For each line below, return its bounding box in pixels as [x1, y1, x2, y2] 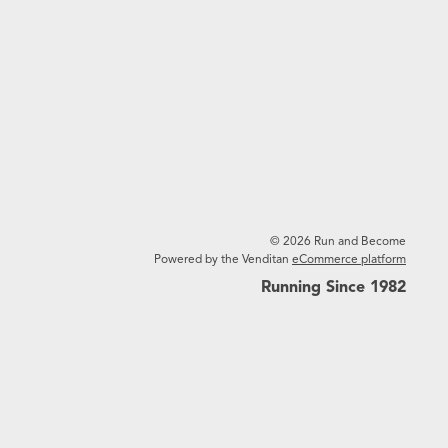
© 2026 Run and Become [270, 233, 406, 249]
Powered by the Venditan [154, 251, 292, 267]
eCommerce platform [292, 251, 406, 267]
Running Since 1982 [261, 277, 406, 298]
